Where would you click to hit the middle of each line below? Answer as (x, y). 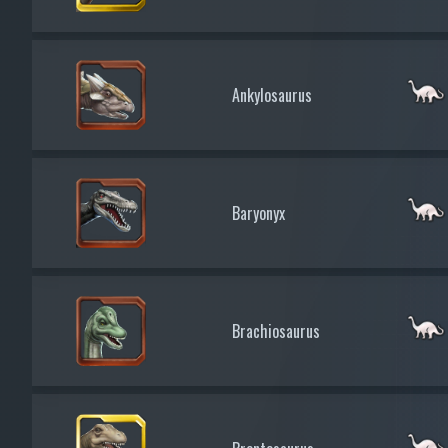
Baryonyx (258, 212)
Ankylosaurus (272, 94)
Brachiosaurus (276, 330)
